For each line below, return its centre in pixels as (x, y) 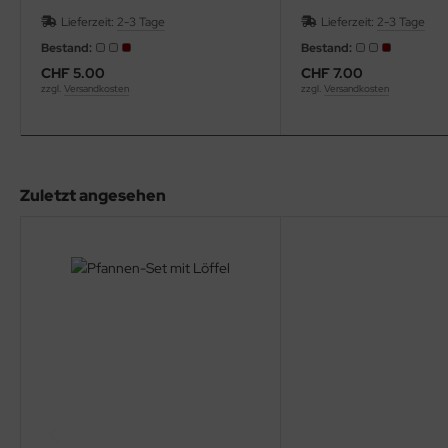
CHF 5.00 (73, 72)
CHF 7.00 (332, 72)
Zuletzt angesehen (93, 195)
